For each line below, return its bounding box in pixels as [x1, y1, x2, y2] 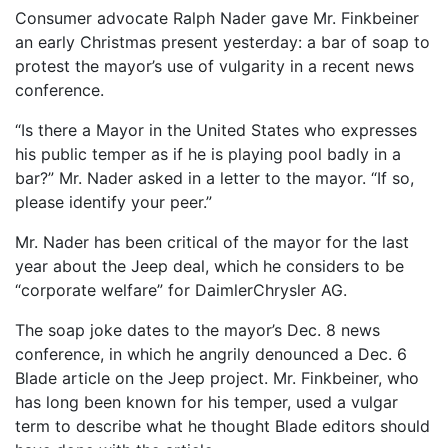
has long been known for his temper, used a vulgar [15, 392, 398, 412]
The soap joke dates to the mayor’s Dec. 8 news [15, 320, 380, 340]
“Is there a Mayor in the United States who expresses [15, 120, 417, 140]
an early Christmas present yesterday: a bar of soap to [15, 32, 430, 52]
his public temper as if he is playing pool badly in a [15, 144, 401, 164]
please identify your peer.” [15, 192, 212, 212]
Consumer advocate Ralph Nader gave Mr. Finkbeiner [15, 8, 419, 28]
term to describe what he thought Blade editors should [15, 416, 430, 436]
